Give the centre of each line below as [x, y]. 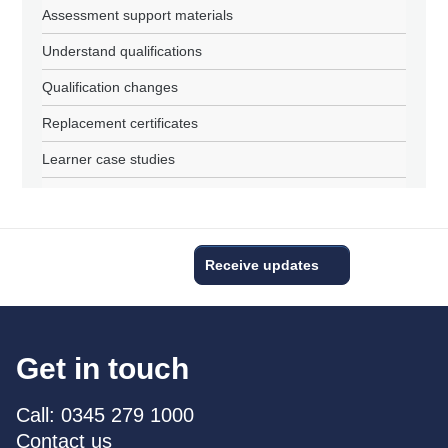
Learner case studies [109, 159]
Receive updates [262, 265]
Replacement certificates [120, 123]
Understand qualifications [122, 51]
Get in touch [102, 368]
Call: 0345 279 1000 [105, 415]
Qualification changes [110, 87]
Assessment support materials [138, 15]
